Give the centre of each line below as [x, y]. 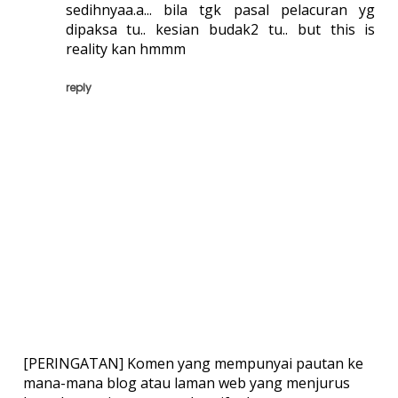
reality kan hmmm [125, 49]
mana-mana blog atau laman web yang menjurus [186, 383]
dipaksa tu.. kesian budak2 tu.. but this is [220, 30]
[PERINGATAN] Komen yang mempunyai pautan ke [193, 364]
